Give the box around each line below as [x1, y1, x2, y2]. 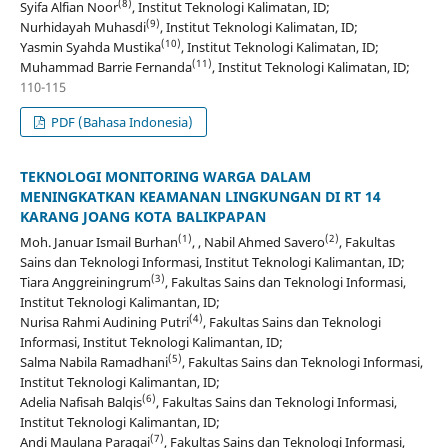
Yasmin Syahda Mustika [19, 37, 161, 56]
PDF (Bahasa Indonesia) [48, 112, 194, 131]
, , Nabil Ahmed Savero [191, 232, 325, 251]
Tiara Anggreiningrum [19, 272, 151, 291]
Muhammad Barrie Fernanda [19, 57, 192, 76]
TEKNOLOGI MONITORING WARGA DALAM [19, 166, 311, 186]
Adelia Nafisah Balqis [19, 392, 142, 411]
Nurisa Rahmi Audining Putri [19, 312, 189, 331]
